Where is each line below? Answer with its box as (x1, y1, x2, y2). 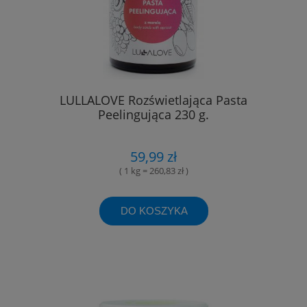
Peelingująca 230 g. (98, 106, 209, 123)
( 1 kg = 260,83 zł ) (119, 164, 188, 177)
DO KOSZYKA (120, 204, 188, 217)
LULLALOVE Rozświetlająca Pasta (60, 92, 247, 109)
